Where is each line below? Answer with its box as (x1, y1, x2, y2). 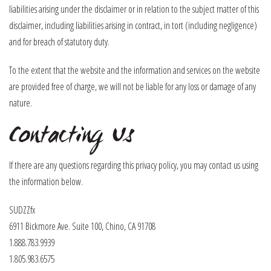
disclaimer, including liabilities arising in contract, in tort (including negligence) (9, 19, 257, 32)
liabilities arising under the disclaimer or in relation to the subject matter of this (9, 2, 259, 16)
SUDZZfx (9, 203, 35, 217)
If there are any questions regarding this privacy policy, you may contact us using (9, 158, 258, 172)
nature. (9, 96, 32, 109)
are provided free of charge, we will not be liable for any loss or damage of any (9, 80, 256, 93)
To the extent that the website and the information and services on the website (9, 64, 260, 77)
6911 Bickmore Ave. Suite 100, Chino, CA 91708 (9, 220, 155, 233)
